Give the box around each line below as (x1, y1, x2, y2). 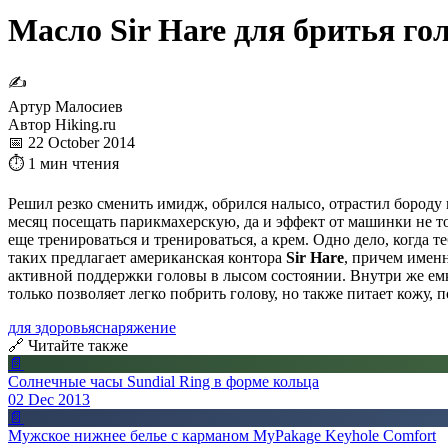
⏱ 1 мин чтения (8, 154, 119, 172)
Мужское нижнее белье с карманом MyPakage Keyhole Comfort (8, 426, 436, 444)
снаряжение (95, 318, 176, 336)
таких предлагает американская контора (8, 248, 286, 266)
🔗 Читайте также (8, 336, 128, 354)
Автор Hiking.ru (8, 115, 116, 133)
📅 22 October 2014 (8, 133, 135, 151)
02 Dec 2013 (8, 390, 90, 408)
